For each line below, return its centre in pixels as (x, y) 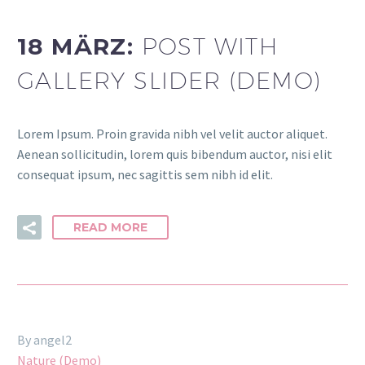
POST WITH (210, 46)
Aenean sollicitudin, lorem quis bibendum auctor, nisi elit (175, 154)
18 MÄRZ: (79, 47)
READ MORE (110, 228)
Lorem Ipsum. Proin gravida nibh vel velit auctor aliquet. (172, 133)
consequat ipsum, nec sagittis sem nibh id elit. (145, 174)
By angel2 (44, 340)
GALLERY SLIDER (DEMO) (169, 81)
